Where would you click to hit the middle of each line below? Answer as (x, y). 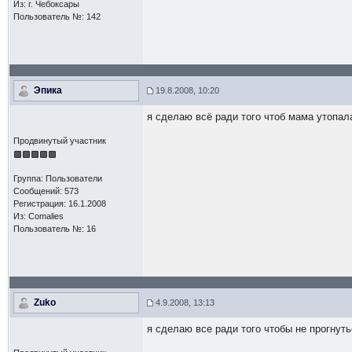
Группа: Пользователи (57, 178)
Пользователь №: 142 (57, 16)
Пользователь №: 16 (54, 229)
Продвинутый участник (59, 141)
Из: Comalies (38, 216)
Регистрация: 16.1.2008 (59, 203)
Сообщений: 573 (46, 191)
